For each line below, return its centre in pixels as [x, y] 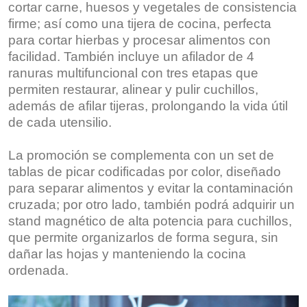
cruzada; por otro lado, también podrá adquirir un [151, 204]
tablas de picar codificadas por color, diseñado [145, 171]
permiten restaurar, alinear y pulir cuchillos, [133, 89]
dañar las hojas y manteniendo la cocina [127, 254]
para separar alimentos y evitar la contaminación [151, 188]
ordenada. [38, 270]
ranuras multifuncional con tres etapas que [133, 73]
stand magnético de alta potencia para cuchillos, [150, 221]
